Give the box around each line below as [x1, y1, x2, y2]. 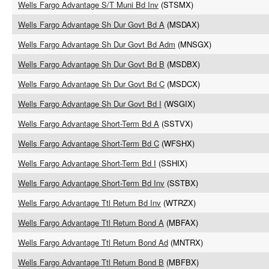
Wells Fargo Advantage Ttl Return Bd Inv [18, 197, 161, 208]
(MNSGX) [175, 38, 211, 50]
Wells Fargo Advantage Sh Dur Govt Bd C [18, 78, 165, 89]
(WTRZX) [161, 197, 196, 208]
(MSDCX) [165, 78, 200, 89]
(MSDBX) [165, 58, 200, 70]
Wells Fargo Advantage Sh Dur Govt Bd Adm [18, 38, 175, 50]
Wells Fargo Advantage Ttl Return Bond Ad [18, 237, 168, 248]
